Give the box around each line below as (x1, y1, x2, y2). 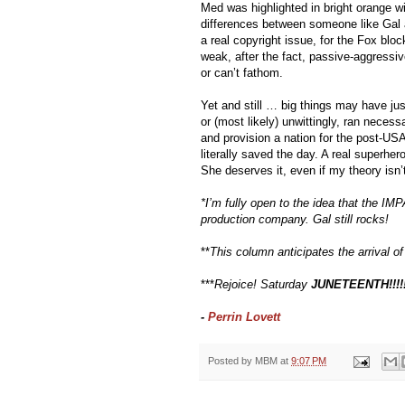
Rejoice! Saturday (214, 277, 311, 291)
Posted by (208, 354, 255, 366)
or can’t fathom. (201, 65, 283, 80)
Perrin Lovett (208, 309, 284, 324)
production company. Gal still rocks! (201, 212, 389, 226)
